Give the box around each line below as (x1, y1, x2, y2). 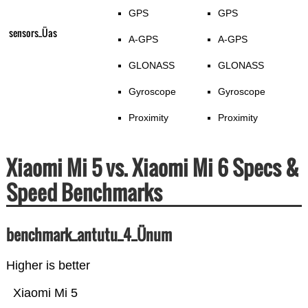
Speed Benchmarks (5, 177, 162, 208)
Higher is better (5, 258, 90, 273)
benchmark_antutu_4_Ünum (5, 223, 172, 246)
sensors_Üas (8, 25, 57, 41)
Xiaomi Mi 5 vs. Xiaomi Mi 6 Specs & (5, 152, 299, 184)
